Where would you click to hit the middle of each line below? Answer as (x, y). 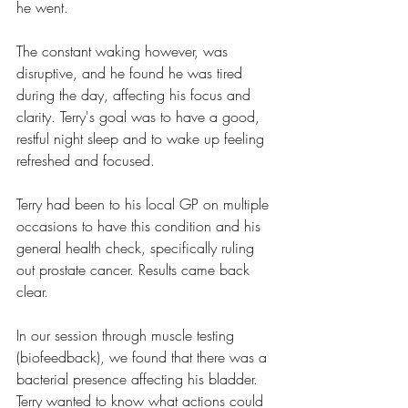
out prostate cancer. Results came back (135, 270)
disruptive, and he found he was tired (132, 73)
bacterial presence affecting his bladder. (139, 379)
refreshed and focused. (86, 160)
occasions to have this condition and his (141, 226)
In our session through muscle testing (127, 335)
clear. (32, 291)
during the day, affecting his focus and (136, 95)
